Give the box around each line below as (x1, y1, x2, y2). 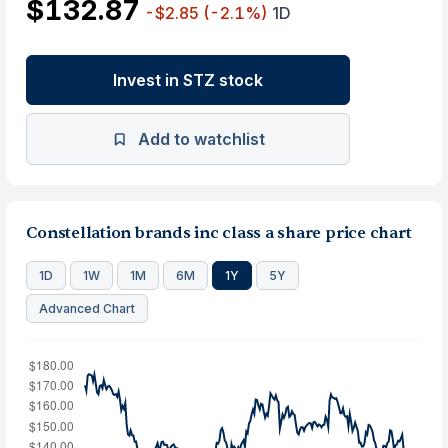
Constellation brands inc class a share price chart (26, 223, 412, 243)
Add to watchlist (137, 129, 265, 149)
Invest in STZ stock (113, 70, 264, 90)
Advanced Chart (39, 301, 136, 316)
